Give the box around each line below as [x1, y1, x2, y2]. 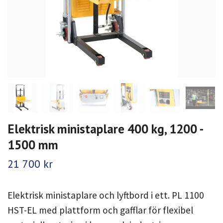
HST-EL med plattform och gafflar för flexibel [7, 204, 193, 217]
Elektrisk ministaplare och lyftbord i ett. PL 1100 [7, 189, 204, 202]
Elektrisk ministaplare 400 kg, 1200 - [7, 120, 203, 137]
